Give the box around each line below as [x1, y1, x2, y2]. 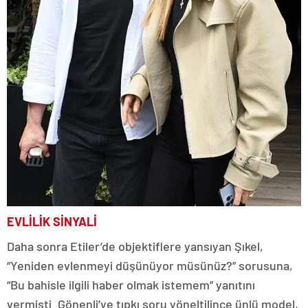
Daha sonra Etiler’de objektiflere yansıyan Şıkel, [7, 238, 263, 254]
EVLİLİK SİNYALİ [7, 213, 97, 229]
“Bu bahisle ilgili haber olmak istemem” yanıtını [7, 276, 255, 292]
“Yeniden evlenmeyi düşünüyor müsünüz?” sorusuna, [7, 257, 293, 273]
